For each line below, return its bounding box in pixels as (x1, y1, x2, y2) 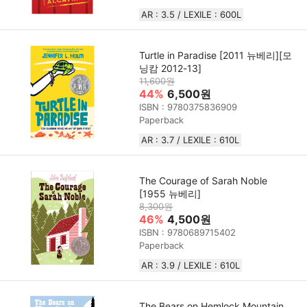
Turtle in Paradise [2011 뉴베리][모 (139, 49, 293, 62)
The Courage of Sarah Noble (139, 175, 268, 187)
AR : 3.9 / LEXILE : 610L (141, 260, 241, 271)
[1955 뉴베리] (139, 188, 201, 200)
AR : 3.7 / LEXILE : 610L (141, 134, 240, 146)
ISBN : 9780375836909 (139, 101, 238, 113)
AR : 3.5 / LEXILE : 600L (141, 9, 242, 21)
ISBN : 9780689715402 (139, 227, 236, 238)
